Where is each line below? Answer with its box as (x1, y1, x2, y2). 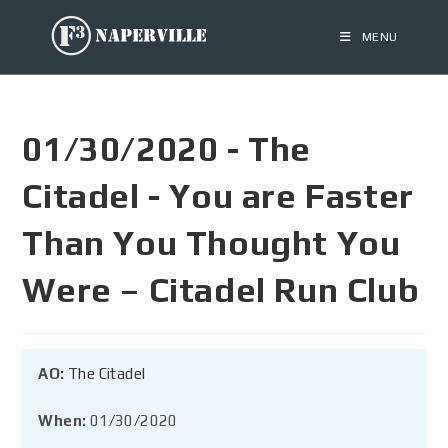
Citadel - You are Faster (22, 176, 414, 215)
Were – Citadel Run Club (22, 270, 420, 309)
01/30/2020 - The (22, 129, 312, 168)
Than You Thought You (22, 223, 401, 262)
